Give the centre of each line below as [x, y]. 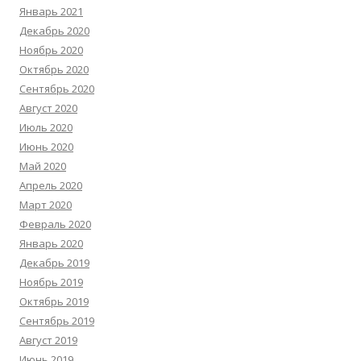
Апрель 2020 [51, 185]
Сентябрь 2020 [57, 89]
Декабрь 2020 [54, 31]
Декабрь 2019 [54, 263]
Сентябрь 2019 [57, 321]
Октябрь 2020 [54, 69]
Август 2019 [48, 340]
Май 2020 [43, 166]
